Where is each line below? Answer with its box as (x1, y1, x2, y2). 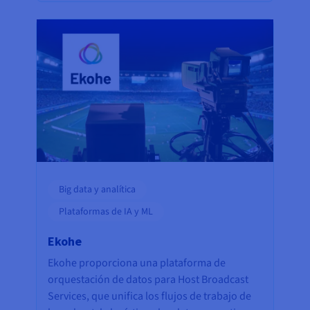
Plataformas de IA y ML (59, 204, 153, 219)
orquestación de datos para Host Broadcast (48, 271, 248, 287)
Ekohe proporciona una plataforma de (48, 255, 226, 271)
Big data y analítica (59, 182, 136, 197)
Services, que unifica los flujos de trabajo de (48, 288, 251, 304)
